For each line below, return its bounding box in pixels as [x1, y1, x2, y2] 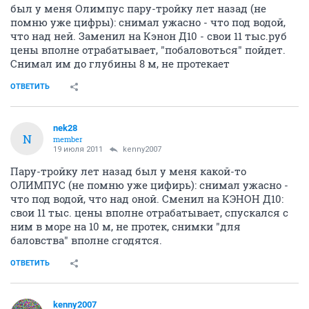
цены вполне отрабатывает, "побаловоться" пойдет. [10, 43, 286, 57]
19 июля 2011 [53, 145, 103, 154]
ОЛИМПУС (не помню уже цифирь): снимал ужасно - [10, 178, 288, 192]
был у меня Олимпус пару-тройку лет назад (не [10, 1, 266, 16]
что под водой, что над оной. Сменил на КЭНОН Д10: [10, 192, 283, 206]
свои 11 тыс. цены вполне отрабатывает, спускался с [10, 206, 288, 220]
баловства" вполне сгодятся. [10, 233, 162, 248]
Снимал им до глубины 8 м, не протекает [10, 57, 230, 71]
